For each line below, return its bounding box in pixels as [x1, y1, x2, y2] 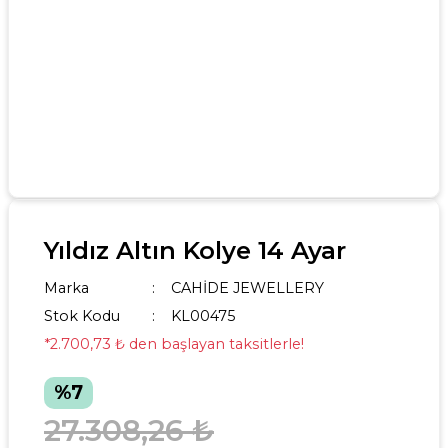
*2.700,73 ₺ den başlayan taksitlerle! [44, 335, 304, 353]
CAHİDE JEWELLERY [171, 279, 324, 297]
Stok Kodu [44, 307, 120, 325]
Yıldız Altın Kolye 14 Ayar [44, 236, 346, 265]
